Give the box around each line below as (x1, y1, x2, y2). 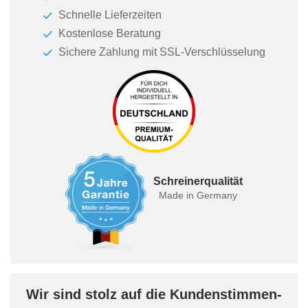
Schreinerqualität (153, 175, 243, 188)
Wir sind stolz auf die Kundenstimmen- (26, 287, 282, 302)
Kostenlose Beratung (58, 27, 161, 40)
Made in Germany (158, 190, 237, 201)
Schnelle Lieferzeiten (58, 9, 162, 21)
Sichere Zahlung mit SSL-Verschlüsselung (58, 46, 265, 58)
